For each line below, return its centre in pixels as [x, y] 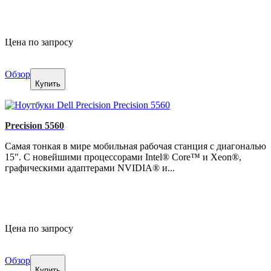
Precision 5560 [34, 126]
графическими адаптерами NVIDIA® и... [90, 168]
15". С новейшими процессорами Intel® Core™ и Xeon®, [123, 157]
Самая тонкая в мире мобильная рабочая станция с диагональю [135, 146]
